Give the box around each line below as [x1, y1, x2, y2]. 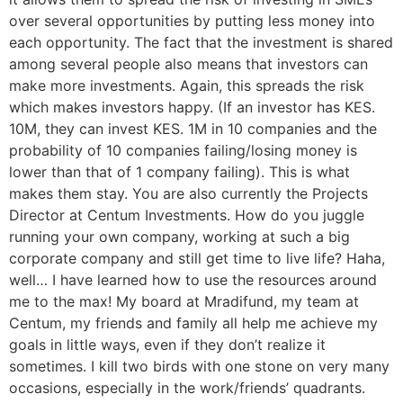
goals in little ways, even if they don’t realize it [9, 336, 326, 354]
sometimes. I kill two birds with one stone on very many [9, 357, 390, 376]
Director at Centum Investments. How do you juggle [9, 206, 364, 225]
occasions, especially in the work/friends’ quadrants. [9, 379, 365, 398]
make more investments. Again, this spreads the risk [9, 76, 364, 95]
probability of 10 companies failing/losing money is [9, 141, 357, 160]
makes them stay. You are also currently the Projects [9, 184, 368, 203]
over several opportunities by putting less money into [9, 12, 375, 31]
